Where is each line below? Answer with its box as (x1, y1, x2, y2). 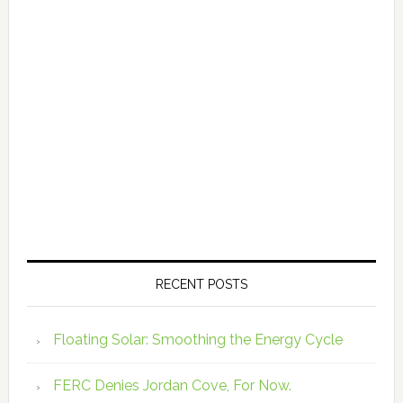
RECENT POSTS (155, 277, 247, 291)
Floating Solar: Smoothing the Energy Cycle (52, 331, 343, 348)
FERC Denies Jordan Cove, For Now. (52, 377, 291, 394)
